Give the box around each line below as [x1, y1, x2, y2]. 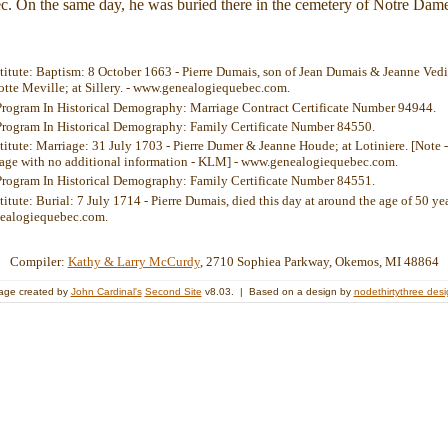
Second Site [144, 285, 202, 297]
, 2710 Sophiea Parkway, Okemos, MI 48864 [199, 253, 439, 269]
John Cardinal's [70, 285, 142, 297]
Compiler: [9, 253, 68, 269]
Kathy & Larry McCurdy [67, 253, 200, 269]
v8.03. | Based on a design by [201, 285, 354, 297]
